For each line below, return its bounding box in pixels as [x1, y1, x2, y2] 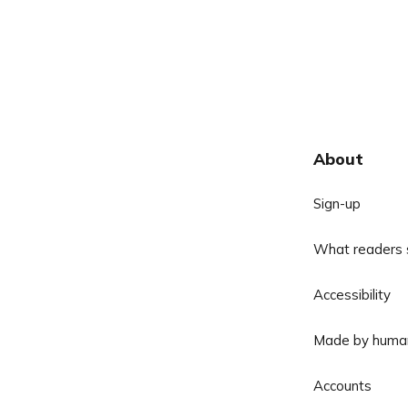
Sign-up [312, 195, 361, 212]
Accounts [312, 377, 372, 394]
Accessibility [312, 286, 391, 303]
